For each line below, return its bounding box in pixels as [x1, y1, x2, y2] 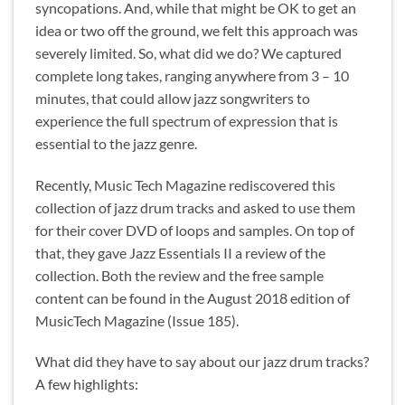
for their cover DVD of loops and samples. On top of [35, 221, 354, 239]
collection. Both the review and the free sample [35, 266, 324, 284]
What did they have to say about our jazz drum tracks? [35, 353, 369, 371]
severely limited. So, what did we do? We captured [35, 43, 342, 61]
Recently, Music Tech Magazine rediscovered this [35, 175, 335, 193]
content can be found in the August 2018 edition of [35, 288, 350, 306]
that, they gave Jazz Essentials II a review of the [35, 243, 325, 261]
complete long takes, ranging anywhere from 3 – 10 [35, 66, 349, 84]
